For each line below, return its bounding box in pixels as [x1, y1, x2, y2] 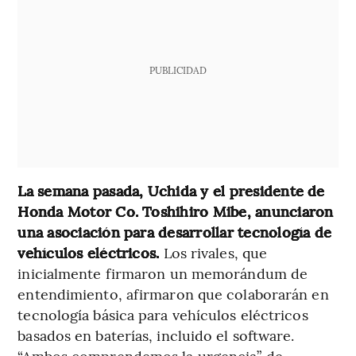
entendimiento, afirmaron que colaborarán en [17, 283, 329, 304]
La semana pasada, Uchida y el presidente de [17, 180, 325, 200]
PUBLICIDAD [149, 63, 207, 76]
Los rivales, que [159, 242, 268, 262]
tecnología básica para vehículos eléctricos [17, 304, 308, 324]
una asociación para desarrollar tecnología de [17, 221, 332, 242]
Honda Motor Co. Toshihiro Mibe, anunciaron [17, 200, 334, 221]
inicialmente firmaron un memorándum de [17, 262, 308, 283]
